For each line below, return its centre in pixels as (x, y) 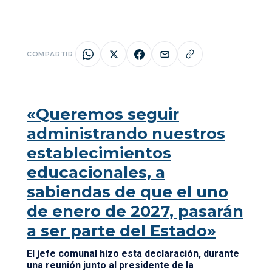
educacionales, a (96, 172)
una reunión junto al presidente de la (110, 265)
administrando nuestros (126, 134)
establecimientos (99, 153)
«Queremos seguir (103, 114)
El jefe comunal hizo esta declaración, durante (133, 253)
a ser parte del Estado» (121, 231)
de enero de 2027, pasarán (135, 211)
